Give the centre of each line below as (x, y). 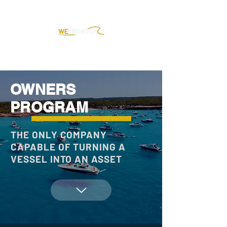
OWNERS (43, 89)
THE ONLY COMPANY (59, 135)
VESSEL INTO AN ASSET (66, 159)
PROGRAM (49, 107)
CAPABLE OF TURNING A (68, 147)
